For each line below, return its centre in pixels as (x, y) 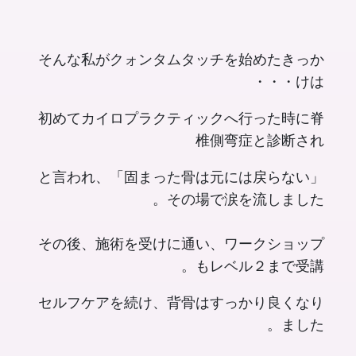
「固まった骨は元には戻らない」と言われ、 (74, 177)
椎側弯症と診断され (259, 141)
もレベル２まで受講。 (259, 266)
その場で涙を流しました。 (245, 199)
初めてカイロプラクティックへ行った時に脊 (181, 118)
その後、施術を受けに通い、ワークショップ (181, 244)
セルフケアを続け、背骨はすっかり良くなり (181, 303)
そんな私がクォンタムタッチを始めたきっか (181, 60)
